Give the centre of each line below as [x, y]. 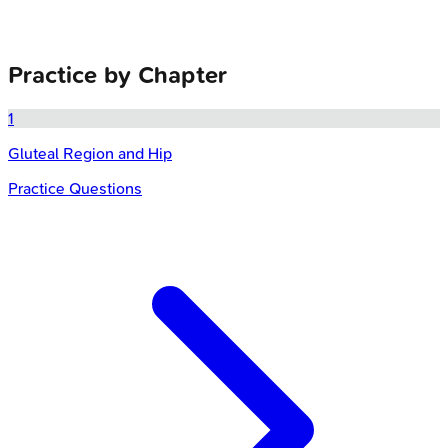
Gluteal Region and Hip [90, 153]
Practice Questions [75, 188]
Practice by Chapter [117, 74]
